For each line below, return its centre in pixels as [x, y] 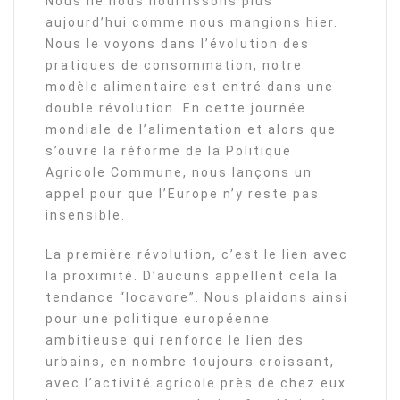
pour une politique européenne [158, 319]
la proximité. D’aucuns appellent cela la [192, 276]
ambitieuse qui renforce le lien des [175, 341]
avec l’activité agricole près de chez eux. [198, 383]
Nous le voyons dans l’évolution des [178, 44]
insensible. [86, 216]
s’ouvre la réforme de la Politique [169, 151]
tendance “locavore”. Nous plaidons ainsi [197, 298]
